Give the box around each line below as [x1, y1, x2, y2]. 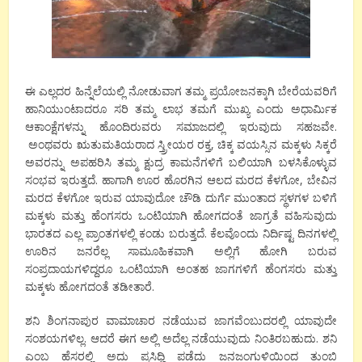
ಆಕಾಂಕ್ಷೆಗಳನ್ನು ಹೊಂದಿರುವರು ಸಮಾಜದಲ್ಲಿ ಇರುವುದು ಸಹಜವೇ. [25, 119, 337, 135]
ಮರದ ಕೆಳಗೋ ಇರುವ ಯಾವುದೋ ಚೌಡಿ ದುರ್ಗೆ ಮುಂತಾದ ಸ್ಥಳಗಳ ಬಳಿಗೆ [25, 190, 337, 206]
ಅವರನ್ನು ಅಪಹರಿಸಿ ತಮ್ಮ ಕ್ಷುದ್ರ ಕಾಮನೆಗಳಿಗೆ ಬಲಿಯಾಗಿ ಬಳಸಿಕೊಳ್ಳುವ [25, 154, 337, 170]
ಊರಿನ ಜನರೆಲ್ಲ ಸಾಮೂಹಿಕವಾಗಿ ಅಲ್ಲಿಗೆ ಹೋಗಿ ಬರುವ [25, 243, 337, 259]
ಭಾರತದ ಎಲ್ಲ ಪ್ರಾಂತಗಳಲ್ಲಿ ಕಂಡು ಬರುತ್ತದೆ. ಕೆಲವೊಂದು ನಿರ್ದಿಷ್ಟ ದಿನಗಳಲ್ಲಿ [25, 225, 337, 242]
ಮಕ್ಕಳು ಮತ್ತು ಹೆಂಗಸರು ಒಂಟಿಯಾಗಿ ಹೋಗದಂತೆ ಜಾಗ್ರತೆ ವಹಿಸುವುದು [25, 208, 337, 224]
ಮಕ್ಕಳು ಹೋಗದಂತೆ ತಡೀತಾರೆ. [25, 279, 155, 295]
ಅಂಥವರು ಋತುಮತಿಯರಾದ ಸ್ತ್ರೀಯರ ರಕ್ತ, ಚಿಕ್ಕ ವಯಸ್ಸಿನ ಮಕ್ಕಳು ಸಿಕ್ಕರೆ [25, 137, 337, 153]
